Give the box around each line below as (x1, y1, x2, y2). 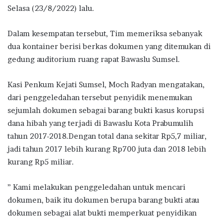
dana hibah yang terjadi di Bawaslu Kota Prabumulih (7, 118, 193, 128)
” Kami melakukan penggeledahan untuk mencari (7, 182, 185, 192)
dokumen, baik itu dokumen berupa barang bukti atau (7, 195, 199, 205)
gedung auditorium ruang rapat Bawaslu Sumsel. (7, 54, 180, 64)
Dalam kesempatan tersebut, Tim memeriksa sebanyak (7, 28, 202, 38)
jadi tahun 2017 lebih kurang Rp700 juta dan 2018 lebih (7, 144, 206, 154)
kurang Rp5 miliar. (7, 157, 74, 166)
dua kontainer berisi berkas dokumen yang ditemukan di (7, 41, 211, 51)
